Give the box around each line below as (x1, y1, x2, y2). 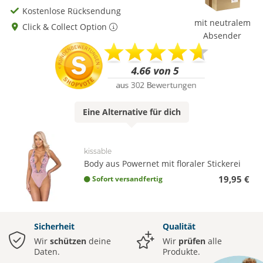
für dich (147, 106, 181, 118)
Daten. (34, 246, 60, 258)
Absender (203, 29, 241, 41)
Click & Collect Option (22, 21, 109, 32)
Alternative (102, 106, 147, 118)
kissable (84, 147, 112, 156)
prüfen (178, 235, 205, 247)
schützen (50, 235, 86, 247)
